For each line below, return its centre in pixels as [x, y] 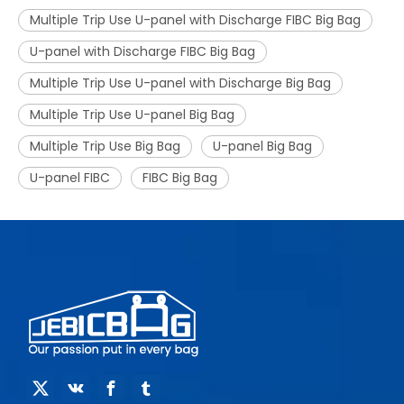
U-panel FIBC [70, 177]
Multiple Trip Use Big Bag [105, 146]
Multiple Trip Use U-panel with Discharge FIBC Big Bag [195, 19]
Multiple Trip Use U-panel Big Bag [132, 114]
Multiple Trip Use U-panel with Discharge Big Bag [180, 83]
